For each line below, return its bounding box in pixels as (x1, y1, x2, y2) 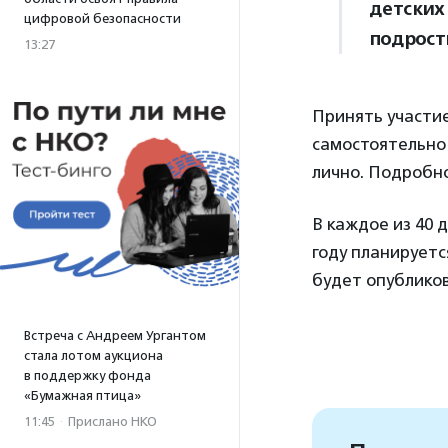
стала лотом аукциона (24, 348, 163, 363)
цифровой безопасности (24, 11, 181, 26)
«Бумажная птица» (24, 388, 141, 403)
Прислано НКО (68, 414, 157, 429)
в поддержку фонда (24, 368, 151, 383)
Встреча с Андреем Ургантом (24, 328, 206, 343)
